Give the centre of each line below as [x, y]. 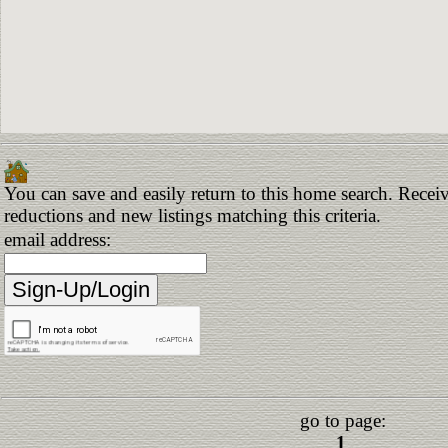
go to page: [343, 420]
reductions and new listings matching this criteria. [192, 216]
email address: [57, 240]
